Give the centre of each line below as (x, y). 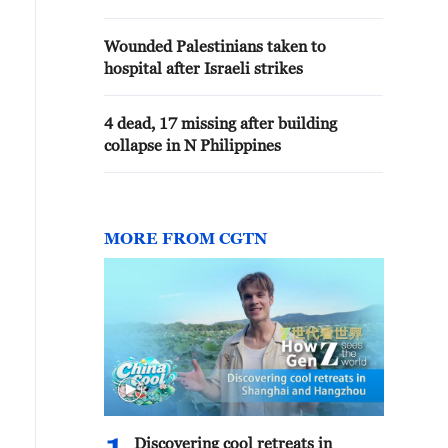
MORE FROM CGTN (185, 238)
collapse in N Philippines (192, 145)
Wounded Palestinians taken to (215, 46)
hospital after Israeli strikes (203, 68)
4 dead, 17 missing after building (220, 123)
